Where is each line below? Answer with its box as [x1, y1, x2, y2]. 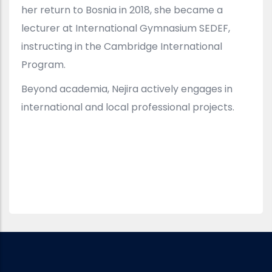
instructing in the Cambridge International [21, 39, 222, 54]
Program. [21, 58, 66, 72]
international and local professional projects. [21, 100, 237, 115]
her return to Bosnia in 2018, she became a [21, 3, 223, 18]
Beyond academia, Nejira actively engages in [21, 82, 233, 97]
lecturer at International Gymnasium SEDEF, [21, 21, 230, 36]
